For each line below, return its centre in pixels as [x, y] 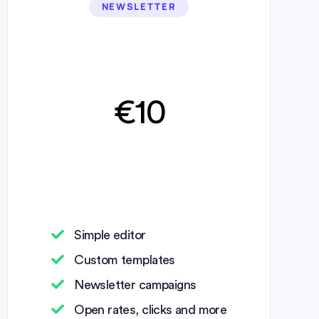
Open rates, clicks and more [151, 309]
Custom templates [125, 260]
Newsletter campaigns [135, 284]
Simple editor [110, 235]
